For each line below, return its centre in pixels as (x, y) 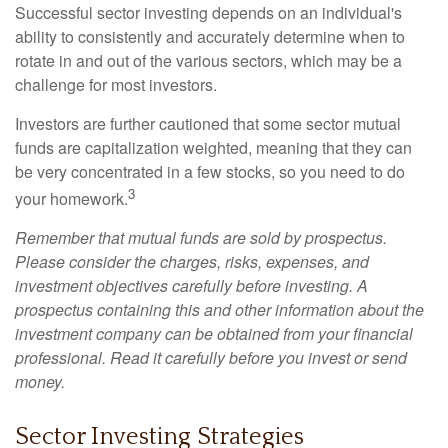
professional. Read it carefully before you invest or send (211, 357)
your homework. (71, 198)
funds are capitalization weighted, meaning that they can (213, 147)
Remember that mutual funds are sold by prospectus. (201, 237)
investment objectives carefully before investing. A (191, 285)
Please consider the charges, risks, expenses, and (192, 261)
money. (40, 381)
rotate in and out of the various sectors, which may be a (208, 60)
